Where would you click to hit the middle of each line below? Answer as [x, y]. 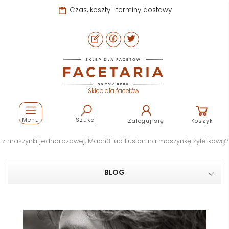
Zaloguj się [146, 120]
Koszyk [202, 120]
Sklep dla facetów [113, 91]
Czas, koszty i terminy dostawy [120, 10]
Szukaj [87, 119]
